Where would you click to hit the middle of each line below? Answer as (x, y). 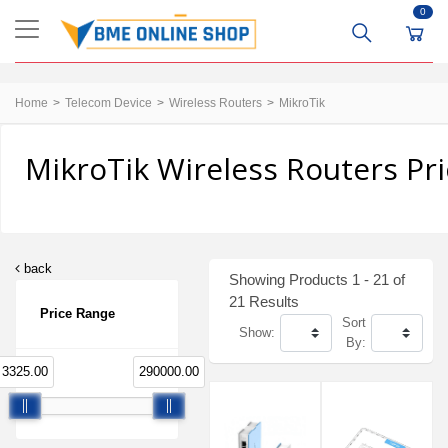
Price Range (77, 313)
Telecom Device (108, 103)
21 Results (264, 301)
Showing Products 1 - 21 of (317, 279)
